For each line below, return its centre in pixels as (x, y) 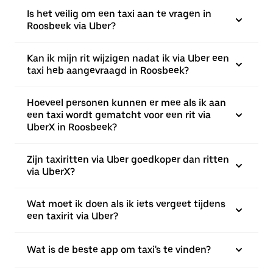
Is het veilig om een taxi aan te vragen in (119, 14)
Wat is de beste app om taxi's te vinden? (119, 250)
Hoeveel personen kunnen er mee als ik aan (126, 103)
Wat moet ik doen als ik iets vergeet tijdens (126, 204)
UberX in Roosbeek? (72, 127)
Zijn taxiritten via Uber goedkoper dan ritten (128, 159)
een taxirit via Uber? (73, 216)
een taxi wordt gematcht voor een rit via (119, 115)
